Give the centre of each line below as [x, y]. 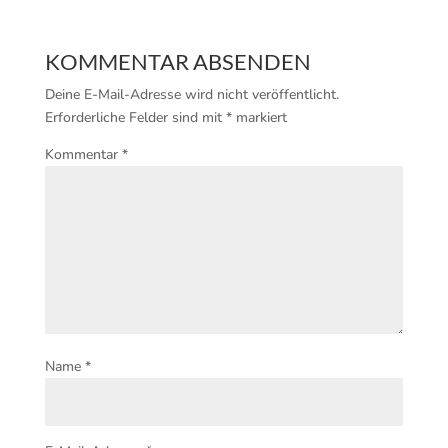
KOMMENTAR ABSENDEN [177, 61]
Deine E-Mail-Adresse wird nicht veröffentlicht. [191, 94]
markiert [259, 117]
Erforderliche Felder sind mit [135, 117]
